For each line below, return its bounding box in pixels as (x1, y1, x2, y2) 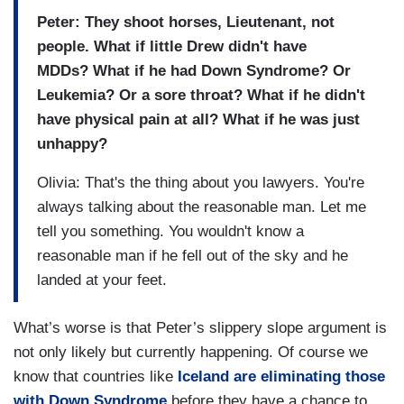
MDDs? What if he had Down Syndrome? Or (37, 62, 351, 80)
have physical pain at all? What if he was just (37, 111, 360, 129)
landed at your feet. (37, 271, 171, 289)
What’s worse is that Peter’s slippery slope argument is (14, 318, 387, 336)
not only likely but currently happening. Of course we (14, 343, 368, 361)
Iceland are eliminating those (178, 367, 385, 385)
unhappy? (37, 135, 107, 153)
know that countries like (14, 367, 178, 385)
